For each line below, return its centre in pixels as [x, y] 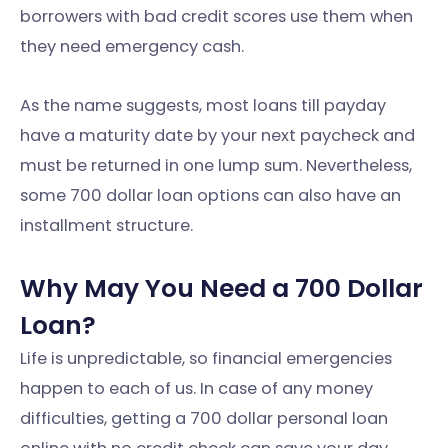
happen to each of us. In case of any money [196, 388]
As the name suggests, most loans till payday [203, 106]
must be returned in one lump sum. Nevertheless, [216, 166]
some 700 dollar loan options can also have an [210, 196]
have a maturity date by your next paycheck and [217, 136]
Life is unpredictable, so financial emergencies [206, 358]
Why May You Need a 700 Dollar [221, 288]
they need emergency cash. [134, 47]
